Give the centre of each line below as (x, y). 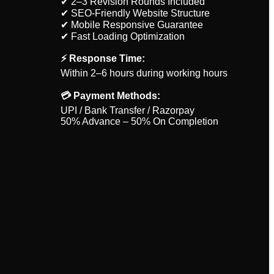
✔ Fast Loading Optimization (122, 36)
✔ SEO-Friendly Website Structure (135, 13)
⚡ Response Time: (102, 58)
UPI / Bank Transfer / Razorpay (127, 110)
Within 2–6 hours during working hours (144, 73)
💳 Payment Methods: (110, 96)
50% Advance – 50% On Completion (139, 121)
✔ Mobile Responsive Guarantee (131, 25)
